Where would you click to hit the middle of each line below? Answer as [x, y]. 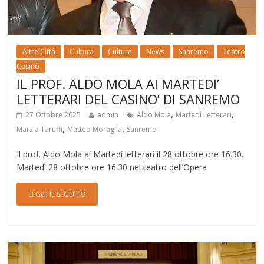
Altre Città [39, 51]
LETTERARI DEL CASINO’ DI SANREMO [128, 99]
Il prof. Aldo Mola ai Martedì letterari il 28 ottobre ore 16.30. [130, 154]
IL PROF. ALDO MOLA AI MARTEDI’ [118, 83]
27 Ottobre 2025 [53, 114]
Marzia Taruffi [40, 129]
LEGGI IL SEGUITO [57, 194]
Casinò [28, 66]
